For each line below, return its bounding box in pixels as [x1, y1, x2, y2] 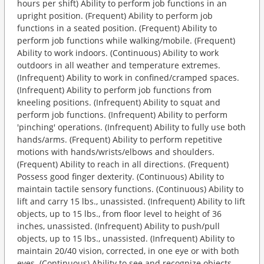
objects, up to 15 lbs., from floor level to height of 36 [17, 208, 222, 219]
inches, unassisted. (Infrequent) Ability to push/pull [17, 220, 220, 232]
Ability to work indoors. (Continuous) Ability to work [17, 47, 219, 58]
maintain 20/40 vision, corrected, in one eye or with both [17, 245, 239, 256]
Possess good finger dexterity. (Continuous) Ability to [17, 171, 224, 182]
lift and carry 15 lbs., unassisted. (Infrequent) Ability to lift [17, 196, 245, 207]
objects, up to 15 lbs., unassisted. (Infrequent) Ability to [17, 233, 235, 244]
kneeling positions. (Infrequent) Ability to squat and [17, 97, 220, 108]
